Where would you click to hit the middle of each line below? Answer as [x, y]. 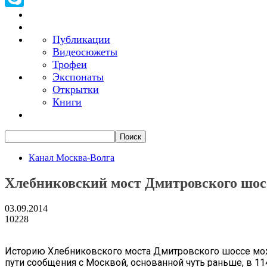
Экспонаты [78, 77]
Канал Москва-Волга [72, 158]
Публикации [81, 39]
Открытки [76, 89]
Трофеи [70, 64]
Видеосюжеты [85, 52]
